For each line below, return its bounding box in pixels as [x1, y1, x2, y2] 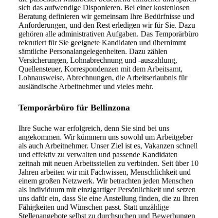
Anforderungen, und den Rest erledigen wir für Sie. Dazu [18, 20, 195, 29]
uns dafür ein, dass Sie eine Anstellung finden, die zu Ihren [18, 194, 199, 202]
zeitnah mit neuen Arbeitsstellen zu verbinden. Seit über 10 [18, 159, 199, 167]
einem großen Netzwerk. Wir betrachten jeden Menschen [18, 176, 193, 185]
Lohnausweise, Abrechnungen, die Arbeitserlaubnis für [18, 73, 187, 82]
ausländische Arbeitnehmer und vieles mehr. [18, 82, 153, 91]
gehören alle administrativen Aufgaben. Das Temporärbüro [18, 29, 199, 38]
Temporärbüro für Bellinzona [18, 102, 130, 112]
